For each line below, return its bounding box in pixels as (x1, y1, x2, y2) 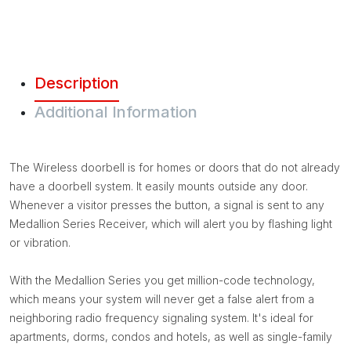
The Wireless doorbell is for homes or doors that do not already (9, 161, 340, 174)
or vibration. (9, 236, 71, 249)
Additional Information (34, 103, 197, 121)
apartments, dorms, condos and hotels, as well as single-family (9, 330, 332, 343)
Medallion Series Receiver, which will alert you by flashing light (9, 217, 332, 230)
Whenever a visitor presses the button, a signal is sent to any (9, 198, 324, 212)
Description (34, 74, 119, 92)
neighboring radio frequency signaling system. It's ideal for (9, 311, 313, 324)
